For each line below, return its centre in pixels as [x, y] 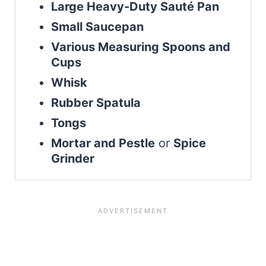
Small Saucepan [97, 26]
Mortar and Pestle [103, 143]
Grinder [73, 158]
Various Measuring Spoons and [141, 47]
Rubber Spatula [96, 102]
